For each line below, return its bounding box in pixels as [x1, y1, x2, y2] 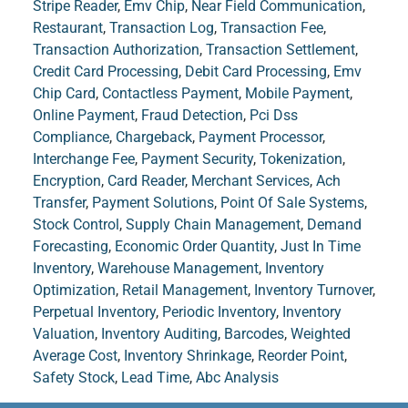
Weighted [290, 325, 351, 343]
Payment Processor [198, 128, 322, 147]
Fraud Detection [140, 107, 243, 125]
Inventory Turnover [253, 281, 372, 300]
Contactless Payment [101, 85, 239, 103]
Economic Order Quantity [114, 238, 274, 256]
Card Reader [107, 172, 185, 190]
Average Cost [32, 347, 117, 365]
